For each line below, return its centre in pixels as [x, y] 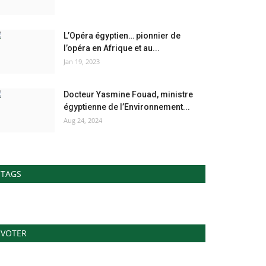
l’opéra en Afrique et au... [112, 48]
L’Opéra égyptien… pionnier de [122, 36]
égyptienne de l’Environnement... [127, 107]
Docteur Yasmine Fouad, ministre [128, 94]
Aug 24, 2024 [83, 120]
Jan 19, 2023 [82, 61]
